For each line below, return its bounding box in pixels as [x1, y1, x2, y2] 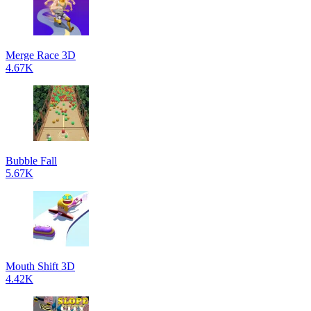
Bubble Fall [6, 155, 57, 167]
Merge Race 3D [6, 49, 76, 61]
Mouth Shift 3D [6, 260, 75, 272]
